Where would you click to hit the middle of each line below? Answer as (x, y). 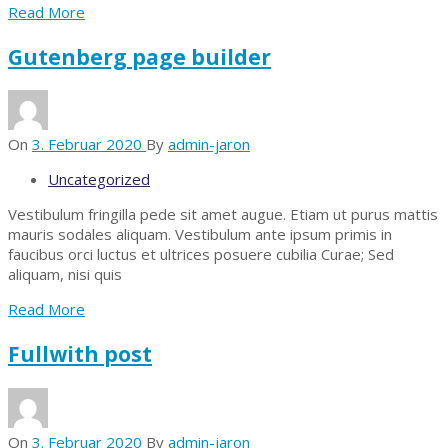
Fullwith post (80, 353)
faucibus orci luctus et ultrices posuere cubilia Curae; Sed (201, 254)
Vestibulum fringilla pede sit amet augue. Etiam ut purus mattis (223, 214)
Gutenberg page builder (139, 56)
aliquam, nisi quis (65, 274)
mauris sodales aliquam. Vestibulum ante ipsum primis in (200, 234)
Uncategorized (99, 179)
